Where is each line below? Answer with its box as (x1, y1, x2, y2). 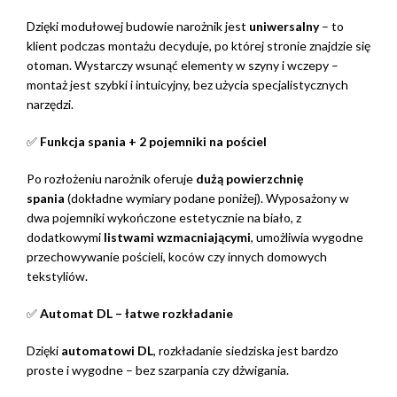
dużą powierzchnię (196, 171, 303, 187)
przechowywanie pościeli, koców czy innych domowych (27, 249, 327, 265)
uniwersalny (249, 19, 319, 35)
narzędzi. (27, 97, 74, 113)
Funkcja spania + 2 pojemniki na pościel (40, 134, 267, 150)
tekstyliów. (27, 269, 88, 284)
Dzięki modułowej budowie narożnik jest (27, 19, 249, 35)
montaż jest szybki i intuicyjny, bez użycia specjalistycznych (27, 77, 348, 93)
